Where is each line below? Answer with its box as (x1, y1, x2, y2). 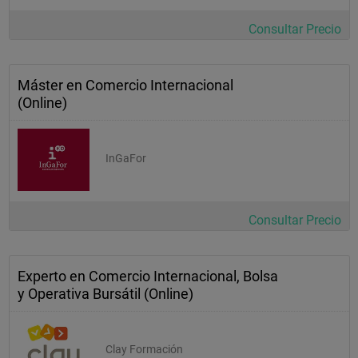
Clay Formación (105, 342, 183, 356)
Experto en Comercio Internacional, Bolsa (18, 267, 278, 284)
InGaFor (105, 151, 146, 165)
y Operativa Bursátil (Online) (18, 284, 193, 302)
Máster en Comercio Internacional (18, 76, 233, 93)
